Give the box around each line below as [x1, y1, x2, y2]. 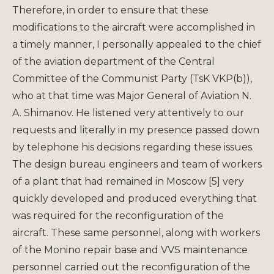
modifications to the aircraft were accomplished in [12, 21, 255, 33]
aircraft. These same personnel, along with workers [12, 226, 260, 239]
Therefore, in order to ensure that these [12, 4, 209, 16]
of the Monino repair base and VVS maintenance [12, 243, 248, 256]
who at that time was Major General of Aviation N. [12, 89, 251, 102]
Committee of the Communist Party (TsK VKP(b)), [12, 72, 252, 84]
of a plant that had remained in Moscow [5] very [12, 175, 244, 187]
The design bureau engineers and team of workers [12, 158, 262, 170]
